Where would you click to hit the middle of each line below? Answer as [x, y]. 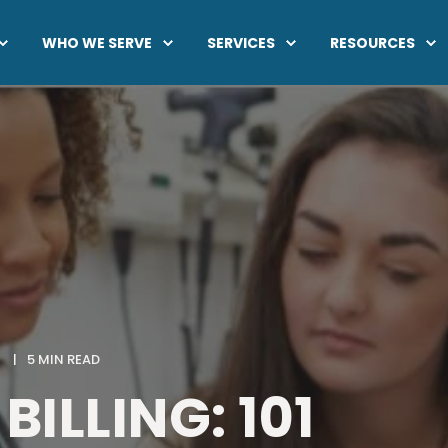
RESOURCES [372, 42]
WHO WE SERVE [96, 42]
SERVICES [240, 42]
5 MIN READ [63, 359]
